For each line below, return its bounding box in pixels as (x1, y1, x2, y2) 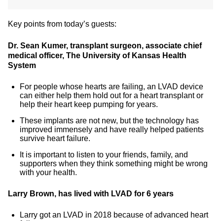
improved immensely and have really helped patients (20, 125, 204, 134)
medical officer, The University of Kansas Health (8, 51, 186, 60)
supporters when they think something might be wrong (20, 159, 208, 168)
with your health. (20, 168, 77, 177)
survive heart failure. (20, 134, 90, 143)
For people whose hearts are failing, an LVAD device (20, 82, 203, 91)
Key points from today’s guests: (8, 20, 116, 28)
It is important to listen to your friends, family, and (20, 150, 188, 159)
